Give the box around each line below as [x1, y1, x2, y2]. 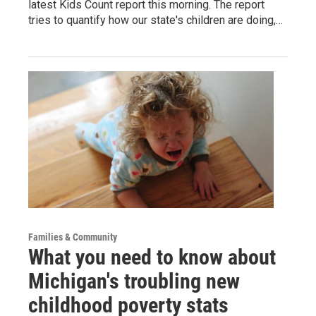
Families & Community [28, 231, 117, 243]
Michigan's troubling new [28, 269, 240, 294]
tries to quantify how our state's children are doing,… [28, 13, 283, 28]
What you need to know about [28, 245, 276, 270]
